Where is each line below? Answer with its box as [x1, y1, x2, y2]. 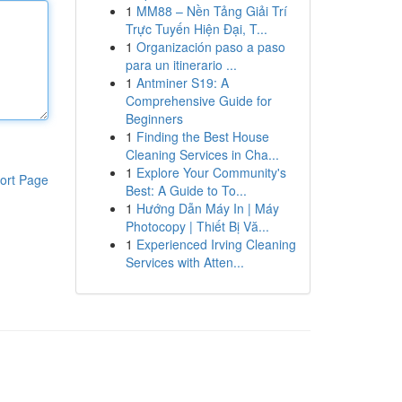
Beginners [125, 109, 183, 127]
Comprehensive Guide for [125, 92, 272, 109]
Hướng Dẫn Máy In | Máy [135, 199, 279, 217]
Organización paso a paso [135, 38, 285, 56]
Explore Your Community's [135, 163, 286, 181]
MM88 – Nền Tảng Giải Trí [135, 2, 287, 20]
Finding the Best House [135, 127, 269, 145]
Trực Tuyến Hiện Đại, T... [125, 20, 267, 38]
